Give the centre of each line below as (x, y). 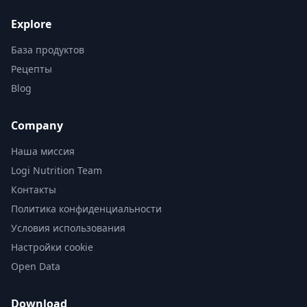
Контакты (34, 189)
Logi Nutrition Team (57, 170)
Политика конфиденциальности (86, 209)
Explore (31, 24)
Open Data (36, 266)
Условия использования (68, 228)
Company (37, 125)
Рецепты (32, 69)
